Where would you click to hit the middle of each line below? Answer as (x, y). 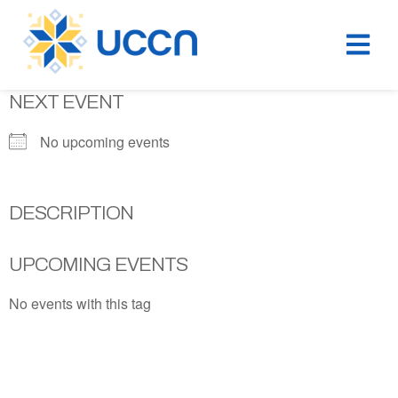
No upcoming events (105, 141)
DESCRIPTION (71, 213)
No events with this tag (80, 303)
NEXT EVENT (66, 102)
